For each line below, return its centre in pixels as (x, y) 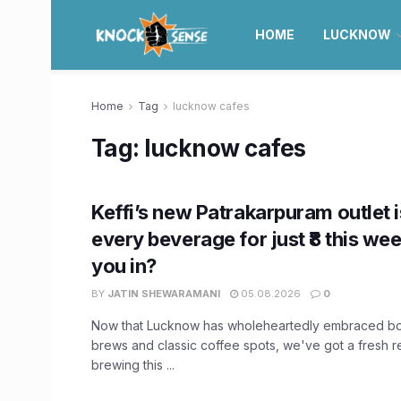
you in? (124, 266)
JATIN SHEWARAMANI (164, 294)
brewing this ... (133, 365)
